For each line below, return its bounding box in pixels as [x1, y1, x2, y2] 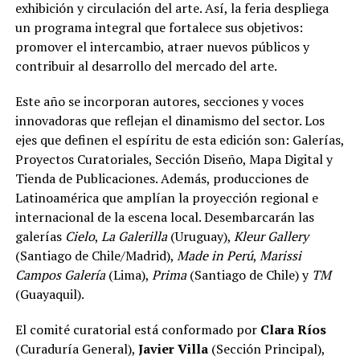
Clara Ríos [260, 321, 326, 338]
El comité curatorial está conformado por [14, 321, 260, 338]
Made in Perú [176, 247, 253, 264]
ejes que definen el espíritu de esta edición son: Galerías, [14, 131, 344, 149]
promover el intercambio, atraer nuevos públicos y [14, 38, 309, 55]
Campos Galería [14, 266, 105, 284]
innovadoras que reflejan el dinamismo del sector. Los [14, 112, 325, 129]
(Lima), [104, 266, 152, 284]
